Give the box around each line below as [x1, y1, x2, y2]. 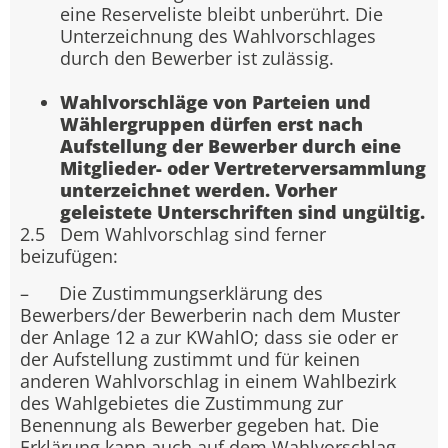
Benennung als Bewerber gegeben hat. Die [20, 412, 379, 437]
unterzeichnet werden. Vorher [60, 178, 337, 203]
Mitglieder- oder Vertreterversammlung [60, 156, 426, 181]
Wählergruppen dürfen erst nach [60, 112, 363, 137]
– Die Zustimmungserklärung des [20, 280, 323, 305]
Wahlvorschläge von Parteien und [60, 90, 371, 115]
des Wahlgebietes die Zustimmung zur [20, 390, 343, 415]
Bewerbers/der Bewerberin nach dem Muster [20, 302, 400, 327]
